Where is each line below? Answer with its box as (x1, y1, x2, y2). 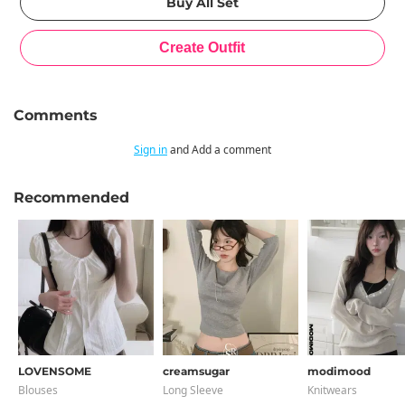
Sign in (134, 142, 167, 157)
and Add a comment (167, 142, 271, 157)
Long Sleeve (163, 382, 223, 398)
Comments (14, 107, 98, 124)
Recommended (14, 189, 129, 206)
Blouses (18, 382, 58, 398)
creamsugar (163, 364, 230, 378)
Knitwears (307, 382, 357, 398)
